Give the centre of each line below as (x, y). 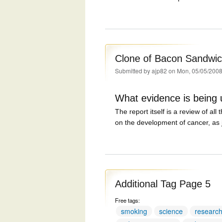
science (171, 211)
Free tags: (128, 200)
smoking (134, 211)
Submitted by (133, 71)
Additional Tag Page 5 (163, 184)
